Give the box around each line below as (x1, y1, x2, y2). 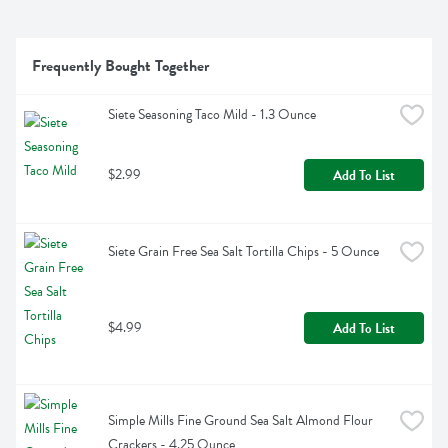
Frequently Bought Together (32, 54, 209, 79)
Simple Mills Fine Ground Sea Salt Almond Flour (108, 410, 373, 432)
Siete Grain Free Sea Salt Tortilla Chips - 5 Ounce (108, 241, 379, 263)
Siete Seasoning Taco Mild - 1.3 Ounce (108, 104, 316, 126)
